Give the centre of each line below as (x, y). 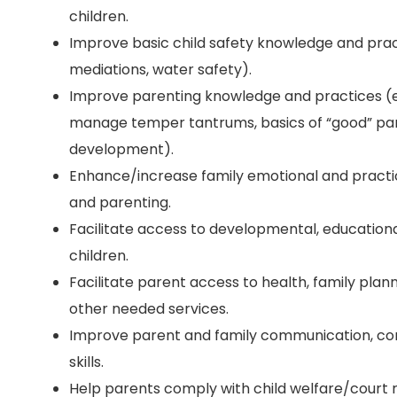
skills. (86, 362)
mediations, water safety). (160, 70)
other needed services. (149, 309)
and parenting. (120, 202)
